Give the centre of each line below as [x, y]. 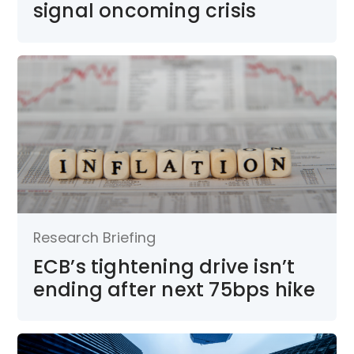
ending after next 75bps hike [174, 289]
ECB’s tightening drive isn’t [164, 266]
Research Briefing [94, 237]
